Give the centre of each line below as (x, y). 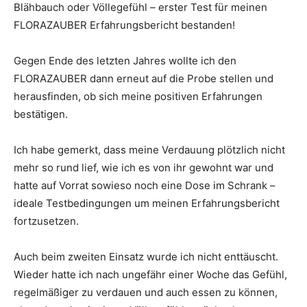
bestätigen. (41, 114)
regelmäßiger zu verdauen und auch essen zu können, (146, 293)
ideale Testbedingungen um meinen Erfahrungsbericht (147, 204)
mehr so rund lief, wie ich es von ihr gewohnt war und (144, 168)
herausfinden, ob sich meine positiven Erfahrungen (138, 97)
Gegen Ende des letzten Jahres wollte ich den (125, 61)
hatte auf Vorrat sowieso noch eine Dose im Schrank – (145, 186)
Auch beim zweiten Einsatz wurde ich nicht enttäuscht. (146, 257)
